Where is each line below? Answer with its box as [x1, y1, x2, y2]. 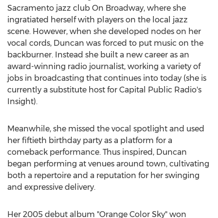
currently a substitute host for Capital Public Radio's [7, 85, 201, 94]
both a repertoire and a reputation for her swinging [7, 171, 200, 180]
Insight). [7, 97, 37, 106]
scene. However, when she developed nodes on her [7, 27, 201, 36]
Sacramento [7, 3, 54, 13]
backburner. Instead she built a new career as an [7, 50, 189, 59]
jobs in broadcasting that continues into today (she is [7, 73, 206, 83]
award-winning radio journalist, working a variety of [7, 62, 200, 71]
